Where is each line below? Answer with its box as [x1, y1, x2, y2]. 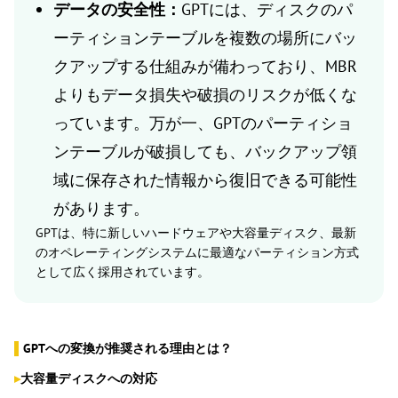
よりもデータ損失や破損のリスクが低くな [53, 84, 357, 106]
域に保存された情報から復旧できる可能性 [53, 170, 357, 191]
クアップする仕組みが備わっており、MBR [53, 56, 357, 77]
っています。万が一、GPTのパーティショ [53, 113, 353, 134]
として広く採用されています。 [36, 264, 210, 281]
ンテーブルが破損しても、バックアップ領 [53, 141, 357, 163]
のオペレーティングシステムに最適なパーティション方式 [36, 244, 359, 261]
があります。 [53, 198, 149, 219]
